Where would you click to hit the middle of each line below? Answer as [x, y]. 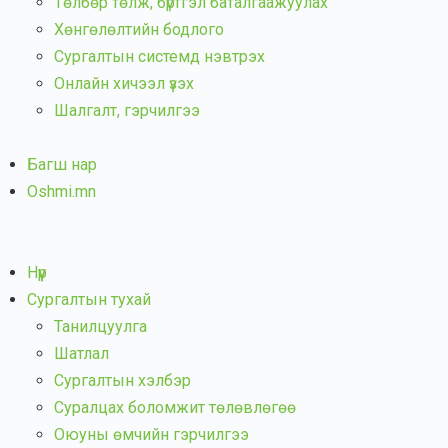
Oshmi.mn [61, 191]
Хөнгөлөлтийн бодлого [139, 29]
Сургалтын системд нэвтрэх [159, 56]
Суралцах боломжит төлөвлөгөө [175, 407]
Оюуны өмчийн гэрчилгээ [151, 434]
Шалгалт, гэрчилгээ [127, 110]
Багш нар [62, 164]
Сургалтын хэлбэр [122, 380]
